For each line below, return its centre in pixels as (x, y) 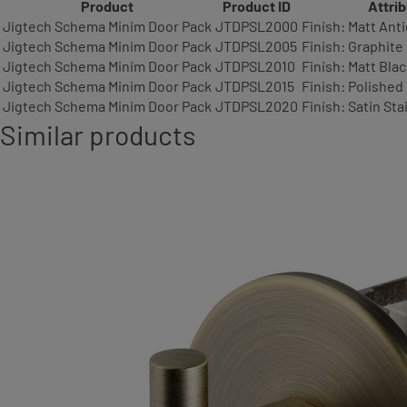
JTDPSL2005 (256, 46)
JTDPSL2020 (257, 106)
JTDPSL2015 (255, 86)
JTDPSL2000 (257, 26)
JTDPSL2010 (255, 66)
